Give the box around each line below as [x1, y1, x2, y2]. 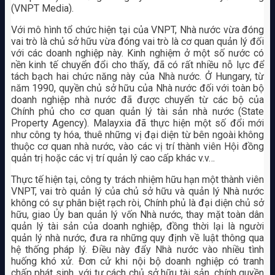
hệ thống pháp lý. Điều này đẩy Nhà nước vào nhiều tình [10, 244, 265, 256]
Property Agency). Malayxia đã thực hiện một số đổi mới [10, 117, 265, 130]
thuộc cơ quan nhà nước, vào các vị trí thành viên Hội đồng [10, 141, 265, 153]
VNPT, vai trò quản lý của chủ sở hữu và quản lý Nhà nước [10, 185, 265, 198]
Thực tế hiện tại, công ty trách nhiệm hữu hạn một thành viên [10, 174, 265, 186]
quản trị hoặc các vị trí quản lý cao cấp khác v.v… [10, 152, 215, 165]
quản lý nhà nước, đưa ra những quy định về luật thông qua [10, 232, 265, 244]
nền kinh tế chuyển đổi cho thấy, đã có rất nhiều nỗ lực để [10, 59, 265, 71]
